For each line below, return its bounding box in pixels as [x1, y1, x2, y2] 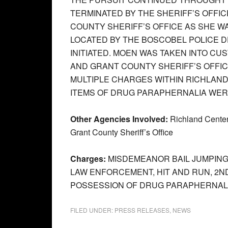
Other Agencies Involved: [70, 113, 170, 125]
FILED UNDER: [70, 206, 115, 214]
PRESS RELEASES [115, 206, 169, 214]
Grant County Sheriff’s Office [70, 126, 173, 138]
